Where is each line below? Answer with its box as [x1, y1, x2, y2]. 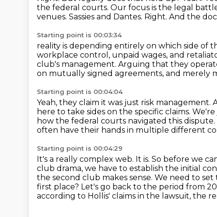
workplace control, [37, 50, 112, 60]
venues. [37, 12, 69, 21]
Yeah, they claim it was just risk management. [37, 98, 213, 107]
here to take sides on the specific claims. [37, 107, 192, 116]
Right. [144, 12, 169, 21]
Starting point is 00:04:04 [37, 88, 123, 95]
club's [37, 60, 62, 69]
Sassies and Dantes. [69, 12, 144, 21]
